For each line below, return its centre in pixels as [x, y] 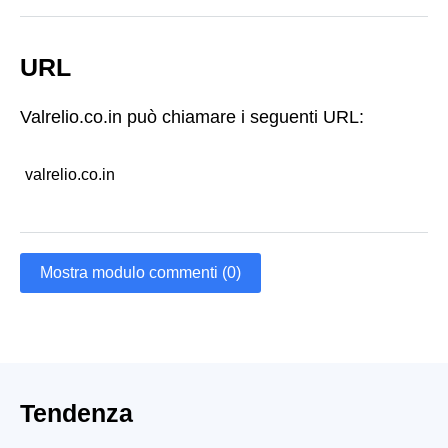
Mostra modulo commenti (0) [140, 272]
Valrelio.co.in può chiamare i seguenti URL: [192, 117]
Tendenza [76, 412]
